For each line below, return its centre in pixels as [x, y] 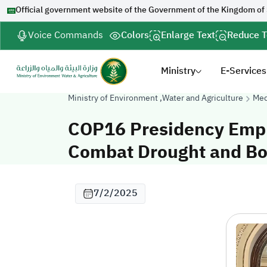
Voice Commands [66, 36]
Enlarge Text [188, 36]
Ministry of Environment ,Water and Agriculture [156, 99]
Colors [135, 36]
